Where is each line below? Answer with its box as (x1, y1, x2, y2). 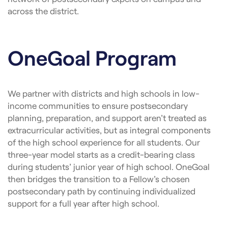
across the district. (8, 5, 79, 16)
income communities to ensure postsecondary (8, 100, 188, 110)
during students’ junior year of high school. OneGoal (8, 161, 210, 172)
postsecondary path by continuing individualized (8, 185, 195, 196)
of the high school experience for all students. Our (8, 136, 200, 147)
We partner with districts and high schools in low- (8, 88, 199, 98)
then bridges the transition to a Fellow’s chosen (8, 173, 190, 184)
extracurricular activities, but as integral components (8, 124, 211, 135)
